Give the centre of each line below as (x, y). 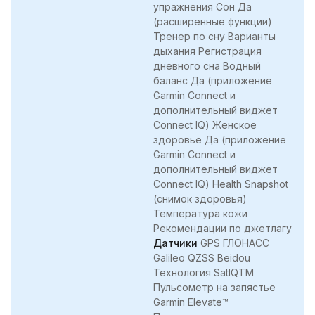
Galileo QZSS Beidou (202, 257)
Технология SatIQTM (204, 272)
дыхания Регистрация (207, 51)
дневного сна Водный (207, 65)
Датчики (175, 243)
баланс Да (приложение (213, 80)
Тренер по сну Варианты (214, 36)
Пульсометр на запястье (214, 287)
